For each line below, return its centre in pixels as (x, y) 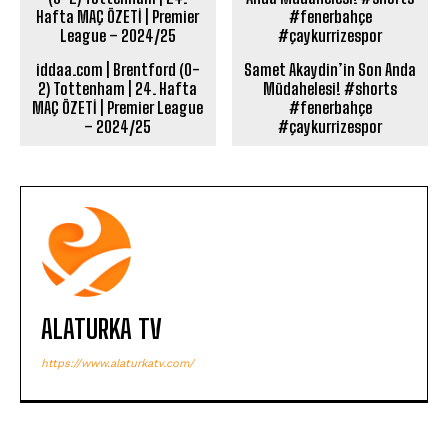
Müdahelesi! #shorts (330, 89)
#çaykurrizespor (330, 127)
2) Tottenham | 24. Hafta (118, 89)
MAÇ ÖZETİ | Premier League (118, 108)
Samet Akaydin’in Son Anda (330, 70)
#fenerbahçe (330, 108)
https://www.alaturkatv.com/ (117, 364)
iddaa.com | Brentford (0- (117, 70)
